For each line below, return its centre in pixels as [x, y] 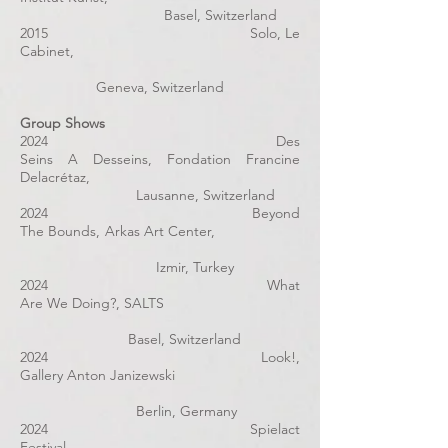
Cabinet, [160, 51]
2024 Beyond [160, 213]
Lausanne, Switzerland [147, 195]
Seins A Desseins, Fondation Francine [160, 159]
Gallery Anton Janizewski [160, 375]
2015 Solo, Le [160, 33]
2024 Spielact [160, 429]
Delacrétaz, [160, 177]
